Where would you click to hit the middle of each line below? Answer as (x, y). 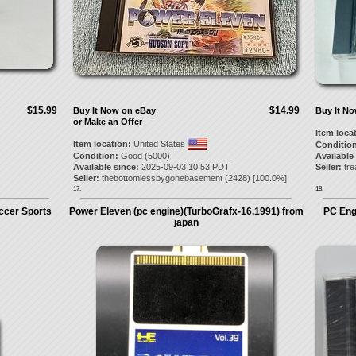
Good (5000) (144, 156)
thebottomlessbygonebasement (162, 178)
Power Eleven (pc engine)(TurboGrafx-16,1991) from (186, 211)
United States (159, 144)
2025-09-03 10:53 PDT (184, 167)
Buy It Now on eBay (114, 110)
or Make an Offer (107, 122)
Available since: (106, 167)
